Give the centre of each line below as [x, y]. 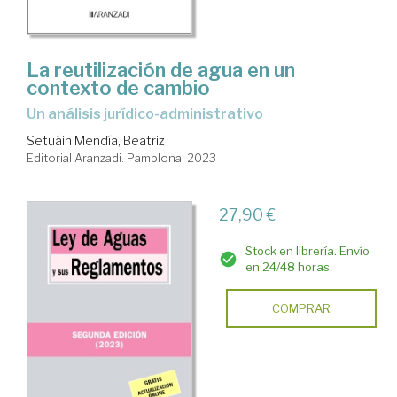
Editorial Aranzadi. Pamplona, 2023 [121, 158]
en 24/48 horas [287, 267]
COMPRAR [301, 309]
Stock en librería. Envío [307, 251]
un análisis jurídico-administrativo [150, 114]
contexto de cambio [118, 88]
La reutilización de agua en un [161, 70]
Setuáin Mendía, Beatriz [96, 141]
